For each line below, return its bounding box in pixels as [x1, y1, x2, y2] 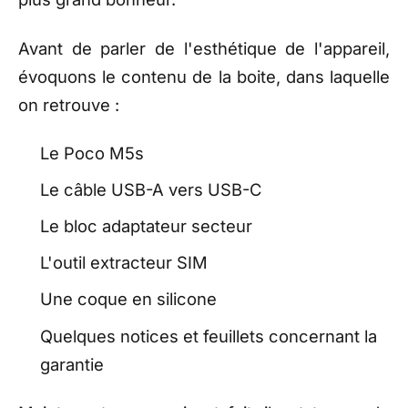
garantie [40, 353, 104, 374]
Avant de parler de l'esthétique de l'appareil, [18, 37, 390, 58]
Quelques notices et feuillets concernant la [40, 325, 377, 346]
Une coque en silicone [40, 289, 217, 310]
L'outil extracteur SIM [40, 252, 208, 273]
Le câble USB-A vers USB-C [40, 178, 261, 199]
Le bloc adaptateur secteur [40, 216, 252, 236]
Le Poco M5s [40, 142, 144, 163]
